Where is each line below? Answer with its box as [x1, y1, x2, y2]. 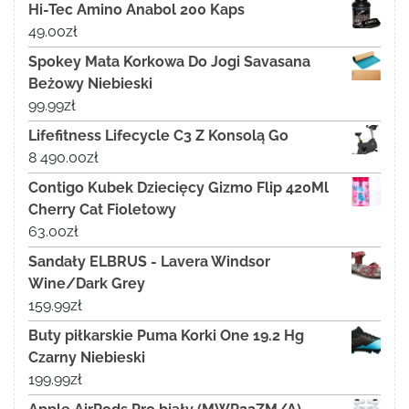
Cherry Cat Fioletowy [28, 201, 176, 219]
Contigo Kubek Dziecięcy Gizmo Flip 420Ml [28, 179, 329, 197]
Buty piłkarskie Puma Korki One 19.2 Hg [28, 327, 304, 345]
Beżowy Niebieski [28, 75, 152, 93]
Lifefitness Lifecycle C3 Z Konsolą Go [28, 127, 288, 145]
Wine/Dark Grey [28, 275, 145, 293]
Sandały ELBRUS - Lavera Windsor [28, 253, 270, 271]
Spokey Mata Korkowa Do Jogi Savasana [28, 53, 310, 71]
